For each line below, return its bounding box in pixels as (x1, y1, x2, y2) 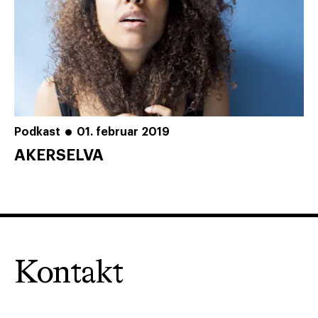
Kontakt (14, 258, 124, 290)
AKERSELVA (14, 148, 104, 164)
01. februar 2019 (77, 126, 170, 138)
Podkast (14, 126, 60, 138)
